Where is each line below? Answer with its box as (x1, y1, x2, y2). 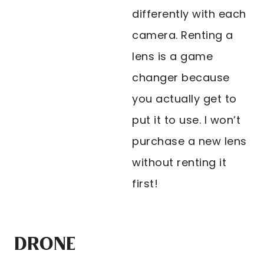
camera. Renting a (132, 28, 233, 43)
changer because (132, 70, 230, 85)
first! (132, 176, 158, 192)
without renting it (132, 155, 226, 170)
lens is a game (132, 49, 213, 64)
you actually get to (132, 91, 237, 107)
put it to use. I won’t (132, 113, 240, 128)
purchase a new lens (132, 134, 247, 149)
